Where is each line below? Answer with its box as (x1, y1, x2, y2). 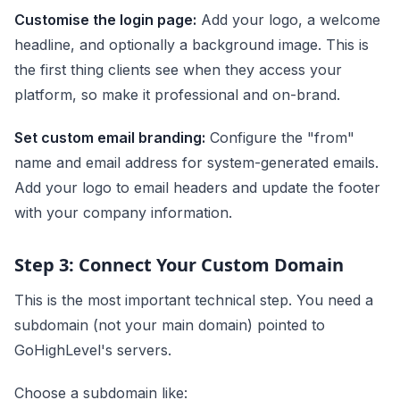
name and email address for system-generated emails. (14, 154, 379, 172)
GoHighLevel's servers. (14, 341, 171, 360)
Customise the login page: (14, 11, 196, 29)
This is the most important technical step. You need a (14, 291, 373, 310)
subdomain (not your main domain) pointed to (14, 316, 325, 335)
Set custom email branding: (14, 129, 205, 147)
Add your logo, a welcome (196, 11, 380, 29)
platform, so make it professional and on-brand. (14, 86, 340, 104)
